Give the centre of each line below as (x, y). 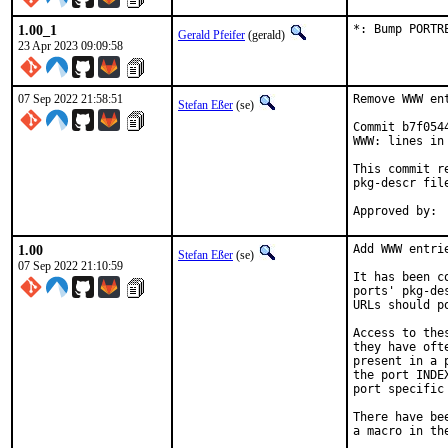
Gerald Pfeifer (211, 35)
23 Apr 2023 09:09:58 (70, 46)
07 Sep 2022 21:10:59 (70, 266)
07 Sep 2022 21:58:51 (70, 99)
